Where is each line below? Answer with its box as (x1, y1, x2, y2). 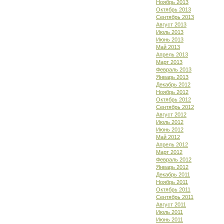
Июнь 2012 (156, 126, 183, 132)
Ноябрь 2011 (156, 179, 188, 185)
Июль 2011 (156, 209, 183, 215)
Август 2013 (156, 21, 186, 27)
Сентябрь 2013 (156, 14, 194, 20)
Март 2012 (156, 149, 182, 155)
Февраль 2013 (156, 66, 191, 72)
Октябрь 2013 (156, 6, 191, 12)
